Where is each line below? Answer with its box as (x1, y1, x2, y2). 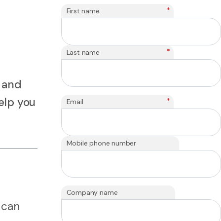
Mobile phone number (66, 139, 137, 148)
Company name (66, 188, 118, 197)
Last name (66, 48, 100, 57)
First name (66, 6, 100, 16)
